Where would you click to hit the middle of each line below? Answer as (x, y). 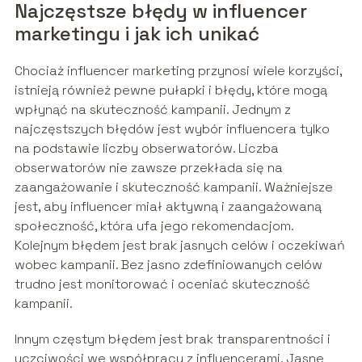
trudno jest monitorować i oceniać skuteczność (162, 284)
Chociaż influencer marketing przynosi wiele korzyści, (178, 70)
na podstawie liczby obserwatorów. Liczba (146, 148)
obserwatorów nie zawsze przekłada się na (148, 167)
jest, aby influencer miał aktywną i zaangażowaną (168, 206)
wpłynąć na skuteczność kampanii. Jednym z (152, 109)
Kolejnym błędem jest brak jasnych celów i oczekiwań (179, 245)
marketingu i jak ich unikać (137, 33)
